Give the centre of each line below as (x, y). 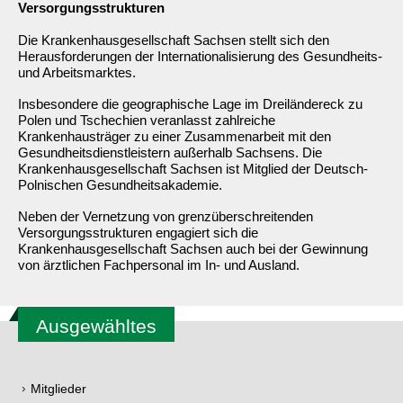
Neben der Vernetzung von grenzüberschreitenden (166, 217)
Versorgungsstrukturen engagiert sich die (138, 233)
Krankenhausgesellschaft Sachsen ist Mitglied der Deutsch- (193, 169)
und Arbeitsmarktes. (77, 72)
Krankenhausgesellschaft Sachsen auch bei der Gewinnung (193, 249)
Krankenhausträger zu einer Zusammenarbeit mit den (175, 137)
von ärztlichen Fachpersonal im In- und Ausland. (159, 265)
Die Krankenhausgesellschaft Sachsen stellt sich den (174, 40)
